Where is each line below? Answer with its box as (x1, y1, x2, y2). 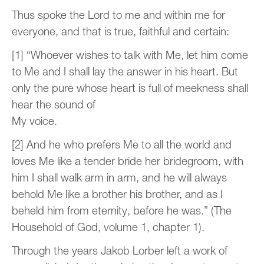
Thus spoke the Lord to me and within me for (12, 8, 225, 21)
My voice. (12, 114, 57, 127)
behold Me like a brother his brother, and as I (12, 187, 223, 200)
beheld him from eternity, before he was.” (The (12, 203, 232, 217)
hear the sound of (12, 97, 95, 111)
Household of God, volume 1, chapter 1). (12, 220, 204, 233)
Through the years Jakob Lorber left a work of (12, 243, 227, 257)
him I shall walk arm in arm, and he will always (12, 170, 227, 184)
